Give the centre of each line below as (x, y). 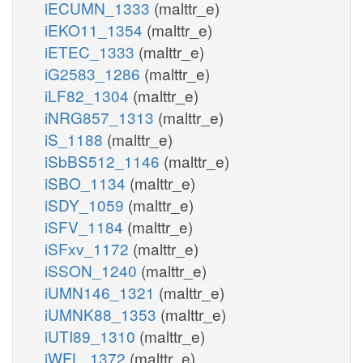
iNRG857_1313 (101, 117)
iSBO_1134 (87, 182)
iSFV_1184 (86, 226)
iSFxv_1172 (89, 248)
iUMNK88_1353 (102, 314)
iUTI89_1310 (92, 335)
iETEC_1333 (92, 51)
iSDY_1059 (86, 204)
